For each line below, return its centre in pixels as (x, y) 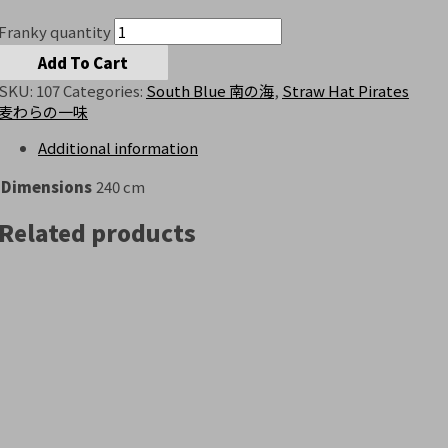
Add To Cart (83, 62)
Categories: (104, 90)
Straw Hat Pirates (345, 90)
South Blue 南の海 (210, 90)
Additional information (118, 147)
